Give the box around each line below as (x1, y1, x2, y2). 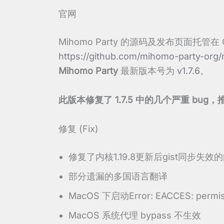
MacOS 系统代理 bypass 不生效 (68, 209, 201, 220)
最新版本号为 (118, 65, 177, 76)
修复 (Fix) (58, 123, 98, 134)
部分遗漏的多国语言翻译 (68, 170, 167, 181)
